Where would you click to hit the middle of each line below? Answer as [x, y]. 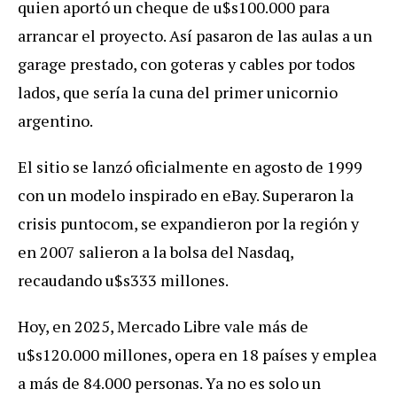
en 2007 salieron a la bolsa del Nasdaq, [156, 251]
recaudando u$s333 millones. [123, 280]
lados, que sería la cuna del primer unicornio [178, 92]
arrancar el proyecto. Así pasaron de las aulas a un [195, 35]
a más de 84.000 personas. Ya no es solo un [169, 382]
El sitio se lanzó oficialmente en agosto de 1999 [190, 166]
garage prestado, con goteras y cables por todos [187, 63]
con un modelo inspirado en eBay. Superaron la [186, 195]
